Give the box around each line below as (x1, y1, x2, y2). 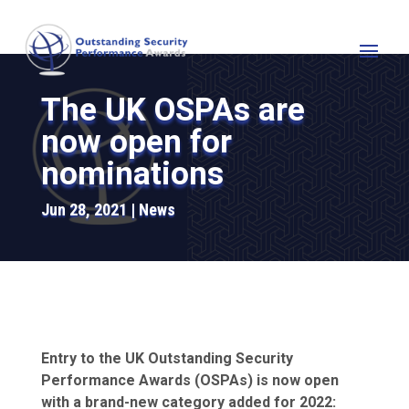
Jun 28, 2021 (40, 200, 127, 220)
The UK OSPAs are (40, 91, 305, 130)
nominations (40, 155, 224, 194)
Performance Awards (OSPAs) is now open (40, 371, 339, 389)
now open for (40, 123, 232, 162)
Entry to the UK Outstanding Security (40, 349, 293, 367)
